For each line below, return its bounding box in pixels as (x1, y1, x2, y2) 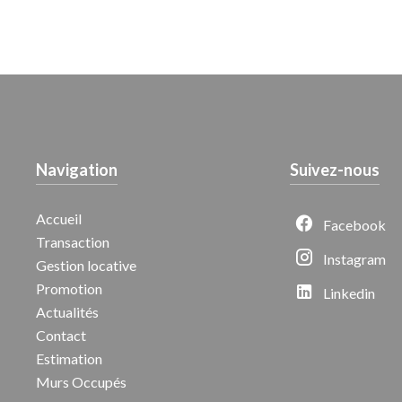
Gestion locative (36, 257, 136, 275)
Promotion (36, 280, 102, 298)
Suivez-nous (289, 160, 380, 180)
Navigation (36, 160, 118, 180)
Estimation (36, 350, 102, 368)
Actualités (36, 303, 99, 321)
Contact (36, 327, 86, 345)
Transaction (36, 233, 109, 251)
